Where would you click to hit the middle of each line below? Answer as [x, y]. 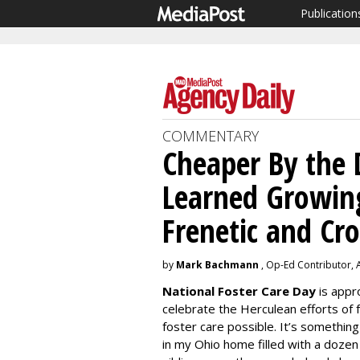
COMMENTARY [211, 136]
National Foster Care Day [239, 291]
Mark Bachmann [217, 265]
